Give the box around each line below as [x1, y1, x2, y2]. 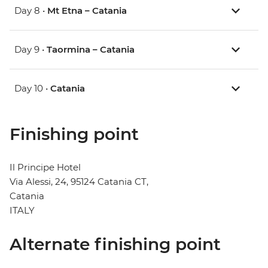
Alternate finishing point [10, 234, 221, 255]
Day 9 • [14, 44, 47, 56]
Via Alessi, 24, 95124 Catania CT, [10, 176, 148, 188]
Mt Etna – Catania [47, 5, 127, 17]
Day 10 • [14, 83, 50, 95]
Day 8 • [14, 5, 47, 17]
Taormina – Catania [47, 44, 135, 56]
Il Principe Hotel [10, 162, 81, 173]
